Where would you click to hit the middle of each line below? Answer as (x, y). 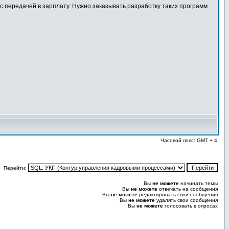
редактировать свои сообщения (178, 194)
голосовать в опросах (190, 206)
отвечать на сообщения (188, 189)
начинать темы (198, 183)
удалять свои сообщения (186, 200)
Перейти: (16, 168)
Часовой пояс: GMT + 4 (189, 140)
